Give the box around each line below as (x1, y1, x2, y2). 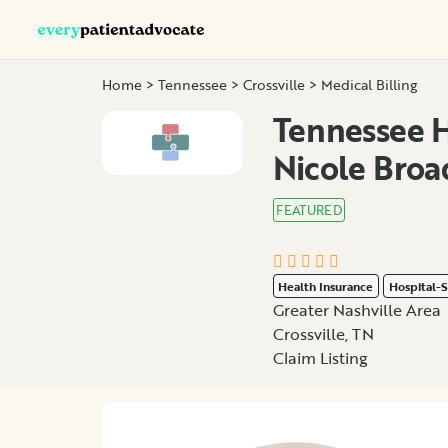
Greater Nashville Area (272, 297, 441, 322)
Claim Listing (272, 345, 368, 370)
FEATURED (276, 199, 342, 220)
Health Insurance (278, 276, 374, 295)
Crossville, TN (272, 321, 374, 346)
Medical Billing (321, 74, 417, 95)
